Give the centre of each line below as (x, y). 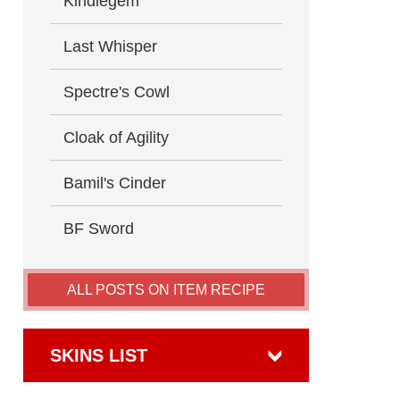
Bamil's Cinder (115, 183)
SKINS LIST (99, 355)
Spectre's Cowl (117, 92)
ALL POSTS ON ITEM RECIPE (166, 290)
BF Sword (99, 229)
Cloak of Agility (116, 137)
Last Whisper (110, 46)
